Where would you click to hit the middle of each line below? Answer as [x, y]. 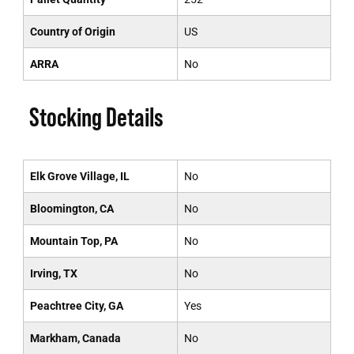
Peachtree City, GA [76, 306]
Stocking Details [96, 117]
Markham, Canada [75, 338]
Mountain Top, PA [73, 241]
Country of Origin [72, 32]
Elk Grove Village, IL [79, 176]
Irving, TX [53, 273]
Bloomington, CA [72, 209]
